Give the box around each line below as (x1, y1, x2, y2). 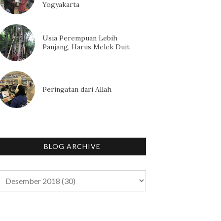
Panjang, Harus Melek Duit (42, 42, 130, 52)
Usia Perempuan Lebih (42, 34, 117, 43)
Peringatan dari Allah (42, 85, 111, 94)
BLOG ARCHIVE (43, 142, 101, 150)
